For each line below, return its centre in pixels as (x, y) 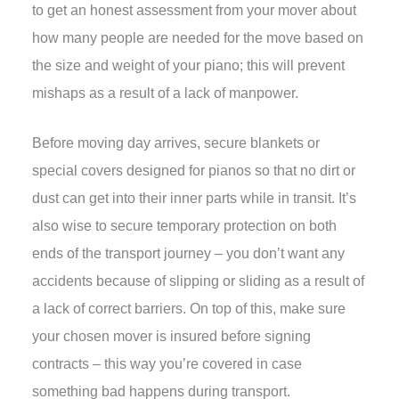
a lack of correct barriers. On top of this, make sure (188, 309)
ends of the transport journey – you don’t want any (188, 254)
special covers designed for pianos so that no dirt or (193, 171)
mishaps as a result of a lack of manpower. (165, 94)
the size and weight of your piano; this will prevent (188, 66)
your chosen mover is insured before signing (171, 337)
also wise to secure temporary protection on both (184, 226)
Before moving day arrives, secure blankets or (175, 143)
